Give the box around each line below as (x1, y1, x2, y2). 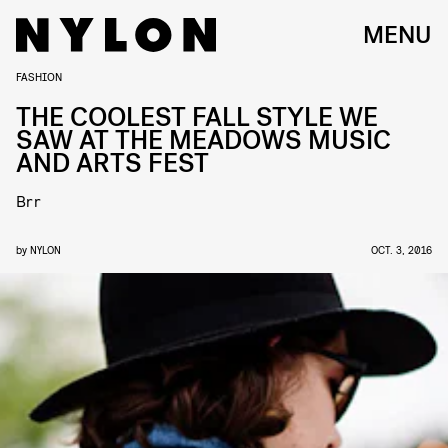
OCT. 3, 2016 (371, 243, 432, 256)
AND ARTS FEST (16, 146, 209, 181)
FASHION (16, 69, 62, 83)
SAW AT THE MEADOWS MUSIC (16, 123, 391, 158)
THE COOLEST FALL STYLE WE (16, 100, 378, 135)
